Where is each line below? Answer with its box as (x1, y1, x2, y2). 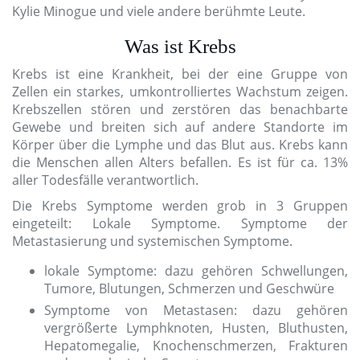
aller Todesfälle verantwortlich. (12, 171, 198, 190)
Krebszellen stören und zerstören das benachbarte (12, 100, 348, 119)
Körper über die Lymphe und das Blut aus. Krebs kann (12, 136, 348, 154)
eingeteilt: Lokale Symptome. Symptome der (12, 215, 348, 233)
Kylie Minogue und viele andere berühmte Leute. (12, 2, 305, 21)
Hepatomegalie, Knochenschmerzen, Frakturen (44, 337, 348, 355)
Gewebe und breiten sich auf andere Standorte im (12, 118, 348, 137)
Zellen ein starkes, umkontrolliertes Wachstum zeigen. (12, 83, 348, 101)
